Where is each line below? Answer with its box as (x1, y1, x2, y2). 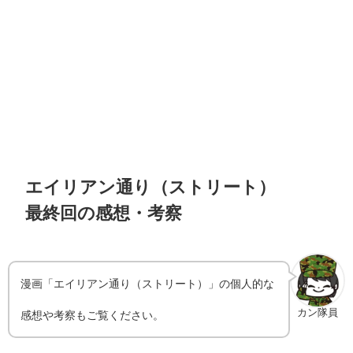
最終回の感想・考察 (25, 203, 183, 224)
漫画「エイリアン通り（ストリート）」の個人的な (20, 277, 275, 290)
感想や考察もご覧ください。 (20, 308, 165, 321)
